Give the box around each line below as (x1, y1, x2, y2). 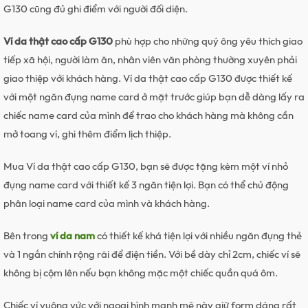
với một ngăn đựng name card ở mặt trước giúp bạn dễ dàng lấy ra (3, 89, 305, 104)
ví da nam (50, 228, 95, 243)
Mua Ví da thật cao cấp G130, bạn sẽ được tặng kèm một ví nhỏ (3, 158, 288, 174)
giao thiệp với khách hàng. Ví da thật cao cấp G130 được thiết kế (3, 70, 292, 86)
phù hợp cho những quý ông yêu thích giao (113, 33, 302, 49)
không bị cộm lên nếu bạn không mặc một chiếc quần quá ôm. (3, 265, 278, 280)
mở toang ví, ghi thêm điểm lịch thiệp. (3, 126, 171, 142)
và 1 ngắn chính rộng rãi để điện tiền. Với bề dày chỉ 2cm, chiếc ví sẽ (3, 246, 300, 262)
